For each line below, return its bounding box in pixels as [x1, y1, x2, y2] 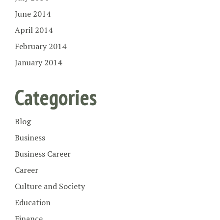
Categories [15, 82, 97, 111]
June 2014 [15, 8, 51, 20]
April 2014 [15, 25, 53, 36]
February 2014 [15, 41, 66, 52]
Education [15, 197, 51, 208]
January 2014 [15, 57, 62, 68]
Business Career [15, 148, 71, 160]
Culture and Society [15, 181, 85, 192]
